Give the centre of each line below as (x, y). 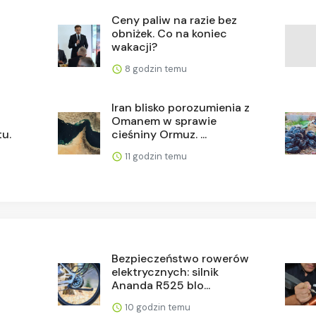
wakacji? (135, 47)
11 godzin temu (155, 156)
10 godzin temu (157, 307)
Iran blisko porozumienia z (181, 107)
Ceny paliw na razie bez (175, 20)
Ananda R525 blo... (161, 285)
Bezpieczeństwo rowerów (181, 258)
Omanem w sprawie (164, 121)
